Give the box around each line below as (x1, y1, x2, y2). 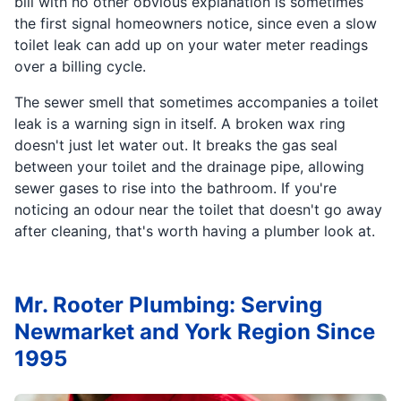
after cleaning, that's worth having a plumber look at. (14, 221, 375, 240)
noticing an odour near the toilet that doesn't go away (14, 200, 382, 218)
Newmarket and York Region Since (14, 318, 375, 345)
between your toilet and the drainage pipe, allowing (14, 157, 364, 175)
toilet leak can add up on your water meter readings (14, 35, 368, 54)
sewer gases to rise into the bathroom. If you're (14, 178, 337, 197)
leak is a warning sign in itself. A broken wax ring (14, 114, 346, 132)
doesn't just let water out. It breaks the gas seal (14, 135, 337, 154)
